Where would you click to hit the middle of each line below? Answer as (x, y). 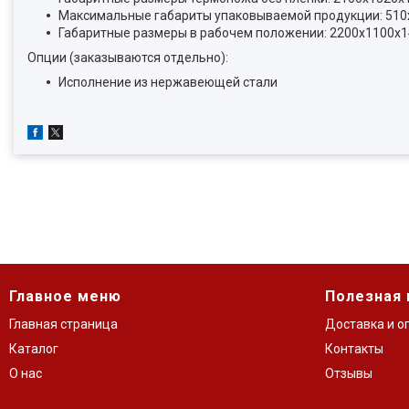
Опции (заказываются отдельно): (128, 58)
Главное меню (65, 296)
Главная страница (63, 324)
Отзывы (349, 373)
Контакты (354, 349)
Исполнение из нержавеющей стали (168, 82)
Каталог (34, 349)
